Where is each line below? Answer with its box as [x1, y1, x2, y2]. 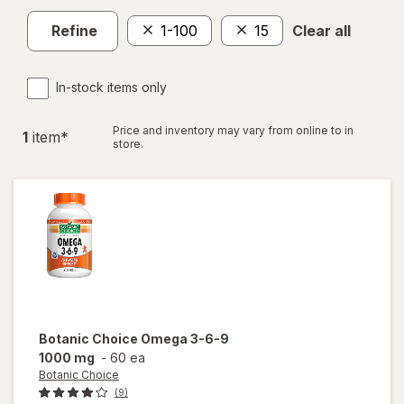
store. [113, 136, 143, 151]
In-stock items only [56, 78, 167, 95]
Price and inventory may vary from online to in [113, 123, 353, 137]
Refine [51, 22, 97, 41]
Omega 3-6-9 [141, 330, 229, 346]
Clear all [292, 22, 351, 41]
